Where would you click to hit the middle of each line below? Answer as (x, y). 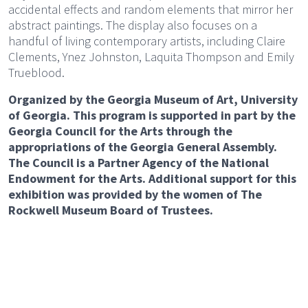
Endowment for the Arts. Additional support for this (152, 178)
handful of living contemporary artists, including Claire (147, 41)
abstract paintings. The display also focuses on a (133, 25)
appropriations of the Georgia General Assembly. (143, 146)
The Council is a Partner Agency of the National (139, 162)
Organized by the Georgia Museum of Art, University (153, 99)
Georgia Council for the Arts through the (120, 131)
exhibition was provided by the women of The (135, 194)
